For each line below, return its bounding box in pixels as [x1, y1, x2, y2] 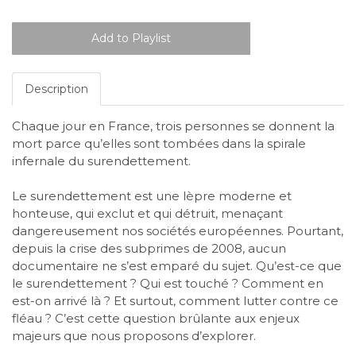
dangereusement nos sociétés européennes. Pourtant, [12, 223, 343, 239]
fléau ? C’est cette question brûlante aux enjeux [12, 311, 300, 327]
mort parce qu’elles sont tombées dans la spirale [12, 136, 306, 152]
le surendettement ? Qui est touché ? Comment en [12, 276, 323, 292]
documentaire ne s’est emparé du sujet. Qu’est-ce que [12, 258, 342, 274]
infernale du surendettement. [12, 153, 191, 169]
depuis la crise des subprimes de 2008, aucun [12, 241, 286, 257]
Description [25, 82, 88, 97]
